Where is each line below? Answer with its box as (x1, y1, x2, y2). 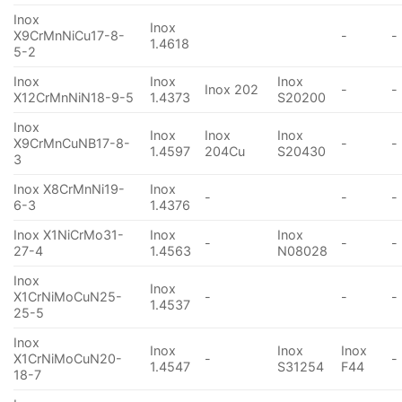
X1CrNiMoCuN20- (13, 350, 122, 366)
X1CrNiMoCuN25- (13, 288, 122, 304)
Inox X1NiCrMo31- (13, 226, 124, 242)
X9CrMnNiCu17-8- (13, 27, 125, 43)
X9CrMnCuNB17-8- (13, 135, 130, 151)
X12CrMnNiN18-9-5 (13, 89, 134, 105)
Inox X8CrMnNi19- (13, 180, 125, 197)
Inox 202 (205, 81, 259, 97)
